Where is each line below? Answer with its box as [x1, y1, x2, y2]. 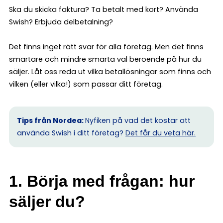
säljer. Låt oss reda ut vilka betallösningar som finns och [9, 66, 211, 77]
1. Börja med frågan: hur [9, 172, 195, 190]
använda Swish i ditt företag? [17, 127, 125, 138]
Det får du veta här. [125, 127, 196, 138]
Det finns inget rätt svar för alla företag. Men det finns [9, 41, 204, 52]
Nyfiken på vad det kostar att [85, 115, 191, 125]
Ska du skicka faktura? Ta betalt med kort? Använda [9, 4, 198, 14]
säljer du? [9, 192, 85, 211]
